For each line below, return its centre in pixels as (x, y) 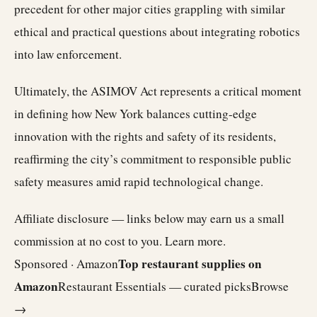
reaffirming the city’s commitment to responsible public (153, 158)
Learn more (194, 241)
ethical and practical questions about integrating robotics (157, 31)
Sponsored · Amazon (66, 263)
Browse (270, 286)
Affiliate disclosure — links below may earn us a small (149, 218)
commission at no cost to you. (90, 241)
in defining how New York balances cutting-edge (136, 113)
